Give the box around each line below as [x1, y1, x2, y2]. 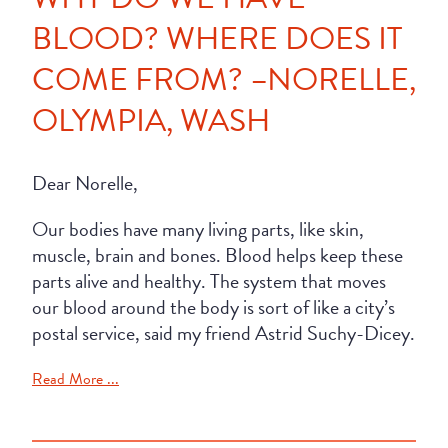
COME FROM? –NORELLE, [32, 56, 416, 103]
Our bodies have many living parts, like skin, [32, 213, 364, 244]
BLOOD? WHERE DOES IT [32, 15, 402, 62]
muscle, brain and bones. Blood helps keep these [32, 239, 403, 270]
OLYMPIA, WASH [32, 97, 270, 144]
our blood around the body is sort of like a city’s [32, 291, 395, 322]
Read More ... [32, 366, 119, 391]
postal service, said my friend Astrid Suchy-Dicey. [32, 317, 415, 348]
